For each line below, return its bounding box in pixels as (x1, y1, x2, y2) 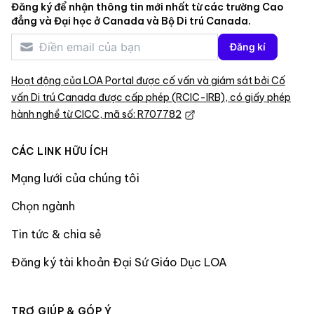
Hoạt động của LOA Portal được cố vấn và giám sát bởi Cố (11, 74, 285, 87)
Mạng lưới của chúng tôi (11, 170, 139, 185)
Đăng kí (230, 40, 266, 53)
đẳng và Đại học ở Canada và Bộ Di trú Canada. (11, 14, 251, 27)
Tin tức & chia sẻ (11, 226, 102, 241)
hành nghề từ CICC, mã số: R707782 (11, 107, 182, 121)
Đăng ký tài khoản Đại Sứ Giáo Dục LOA (11, 254, 227, 269)
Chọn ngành (11, 198, 75, 213)
